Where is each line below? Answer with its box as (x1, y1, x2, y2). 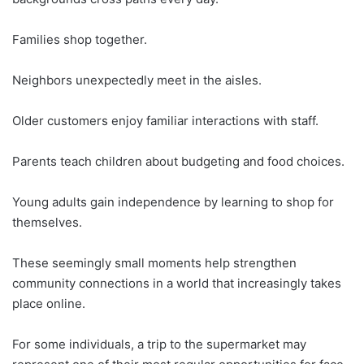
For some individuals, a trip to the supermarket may (12, 336, 306, 352)
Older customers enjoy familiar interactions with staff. (12, 113, 318, 128)
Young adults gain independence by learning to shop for (12, 194, 334, 210)
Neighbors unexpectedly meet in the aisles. (12, 72, 262, 88)
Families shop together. (12, 32, 147, 47)
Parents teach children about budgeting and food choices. (12, 154, 344, 169)
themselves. (12, 214, 82, 230)
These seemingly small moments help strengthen (12, 255, 297, 271)
